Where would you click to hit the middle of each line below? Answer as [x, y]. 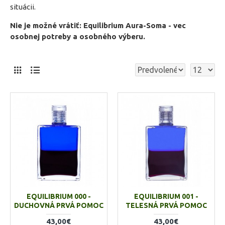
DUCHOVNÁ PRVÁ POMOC [59, 205]
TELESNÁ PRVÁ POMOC [166, 205]
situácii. [23, 7]
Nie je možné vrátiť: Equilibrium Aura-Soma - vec [98, 25]
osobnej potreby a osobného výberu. [78, 36]
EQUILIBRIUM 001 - [166, 196]
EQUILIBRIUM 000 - [59, 196]
